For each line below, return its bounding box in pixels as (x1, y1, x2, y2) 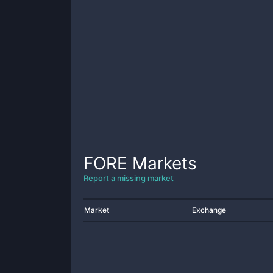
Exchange (192, 205, 226, 214)
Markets (127, 153, 197, 174)
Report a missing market (83, 173, 174, 183)
